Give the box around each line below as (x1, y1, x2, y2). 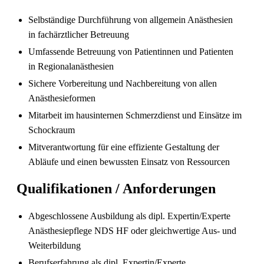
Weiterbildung (28, 240, 81, 250)
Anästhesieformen (28, 93, 95, 103)
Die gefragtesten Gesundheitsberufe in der (75, 225, 216, 233)
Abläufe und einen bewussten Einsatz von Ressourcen (28, 156, 230, 167)
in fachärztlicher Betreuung (28, 29, 129, 39)
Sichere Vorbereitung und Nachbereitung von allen (28, 78, 217, 88)
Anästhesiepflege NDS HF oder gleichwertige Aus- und (28, 225, 236, 236)
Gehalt (134, 71, 157, 80)
